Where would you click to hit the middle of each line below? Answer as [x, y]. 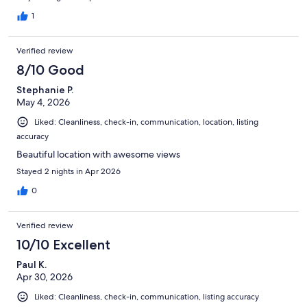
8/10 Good [50, 70]
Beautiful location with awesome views [98, 154]
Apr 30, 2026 [45, 277]
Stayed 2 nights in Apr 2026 [69, 171]
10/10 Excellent [63, 244]
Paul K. [32, 264]
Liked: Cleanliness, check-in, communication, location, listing [146, 122]
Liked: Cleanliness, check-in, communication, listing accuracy [147, 296]
